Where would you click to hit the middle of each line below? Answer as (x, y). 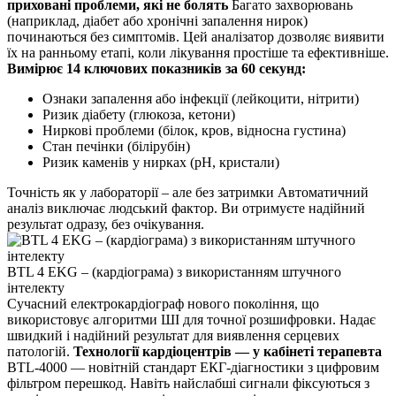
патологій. (40, 351)
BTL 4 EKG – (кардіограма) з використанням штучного (174, 271)
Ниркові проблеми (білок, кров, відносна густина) (194, 130)
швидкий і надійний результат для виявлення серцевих (173, 335)
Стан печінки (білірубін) (116, 146)
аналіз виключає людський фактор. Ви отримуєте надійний (186, 208)
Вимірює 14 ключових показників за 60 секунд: (156, 68)
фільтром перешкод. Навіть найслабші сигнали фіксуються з (188, 383)
